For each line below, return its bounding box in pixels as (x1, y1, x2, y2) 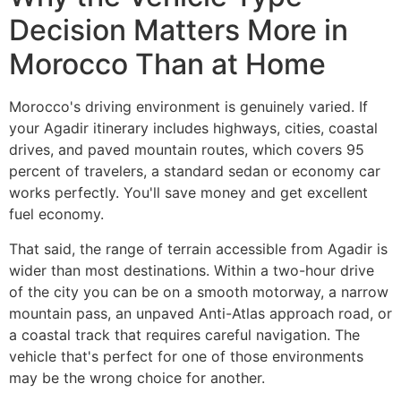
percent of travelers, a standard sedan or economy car (9, 162, 380, 181)
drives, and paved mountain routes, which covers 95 (9, 141, 364, 159)
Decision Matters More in (9, 13, 348, 48)
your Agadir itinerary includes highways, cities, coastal (9, 119, 378, 138)
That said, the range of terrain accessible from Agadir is (9, 239, 388, 258)
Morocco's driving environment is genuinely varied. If (9, 98, 368, 116)
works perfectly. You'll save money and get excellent (9, 183, 368, 202)
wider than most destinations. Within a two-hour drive (9, 260, 374, 279)
